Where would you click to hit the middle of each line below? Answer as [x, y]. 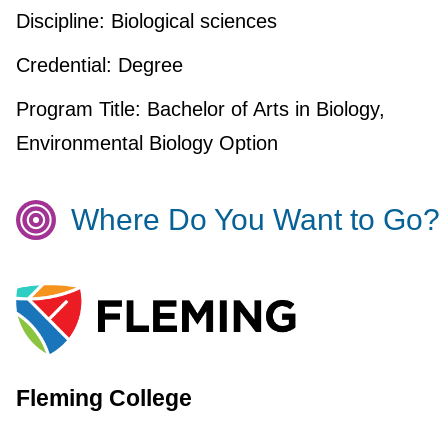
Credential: [63, 65]
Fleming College [103, 398]
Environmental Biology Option [146, 143]
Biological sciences [190, 21]
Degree [147, 65]
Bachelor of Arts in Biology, [262, 109]
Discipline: [60, 21]
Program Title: [78, 109]
